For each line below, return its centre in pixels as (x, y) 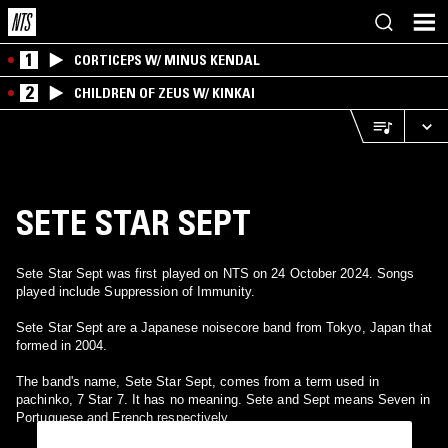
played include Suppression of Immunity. (135, 291)
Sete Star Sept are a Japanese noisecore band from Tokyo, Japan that (224, 327)
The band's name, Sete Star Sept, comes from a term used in (197, 381)
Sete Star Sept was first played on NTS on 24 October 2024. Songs (215, 273)
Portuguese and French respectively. (124, 417)
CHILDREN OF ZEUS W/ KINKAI (164, 93)
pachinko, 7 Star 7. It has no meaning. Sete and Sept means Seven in (223, 399)
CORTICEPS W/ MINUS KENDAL (167, 60)
